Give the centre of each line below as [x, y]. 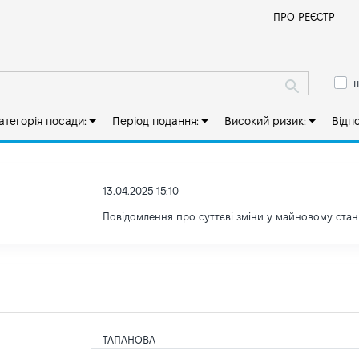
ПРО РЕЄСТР [304, 17]
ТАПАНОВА [129, 340]
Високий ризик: [265, 121]
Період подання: [155, 121]
